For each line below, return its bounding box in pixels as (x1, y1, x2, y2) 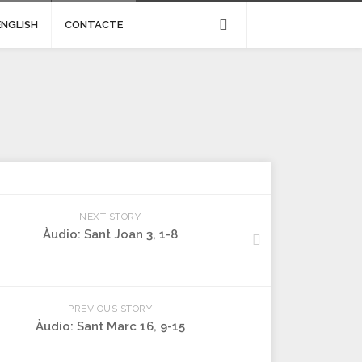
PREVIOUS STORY (68, 303, 152, 314)
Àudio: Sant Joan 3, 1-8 (42, 227, 178, 242)
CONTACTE (65, 19, 123, 31)
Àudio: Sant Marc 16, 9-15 (35, 319, 185, 334)
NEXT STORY (79, 211, 141, 222)
